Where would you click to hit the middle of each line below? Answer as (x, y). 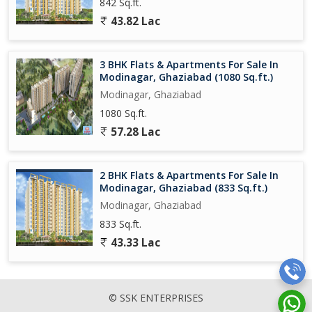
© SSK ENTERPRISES (156, 297)
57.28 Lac (134, 132)
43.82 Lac (134, 21)
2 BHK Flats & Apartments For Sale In (189, 175)
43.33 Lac (134, 242)
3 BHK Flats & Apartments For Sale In (189, 64)
